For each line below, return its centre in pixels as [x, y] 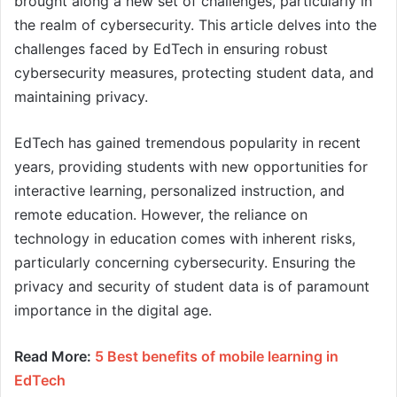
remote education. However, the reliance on [161, 214]
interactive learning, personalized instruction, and [179, 190]
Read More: [54, 356]
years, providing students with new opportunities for [191, 166]
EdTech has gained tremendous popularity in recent [187, 142]
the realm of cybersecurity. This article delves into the [195, 24]
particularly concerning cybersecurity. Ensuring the [185, 262]
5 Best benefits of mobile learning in [217, 356]
